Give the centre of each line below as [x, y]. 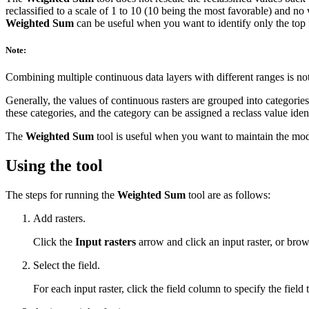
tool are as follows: [228, 195]
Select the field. [67, 266]
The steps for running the [61, 195]
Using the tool [54, 166]
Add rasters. [59, 219]
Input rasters [106, 242]
